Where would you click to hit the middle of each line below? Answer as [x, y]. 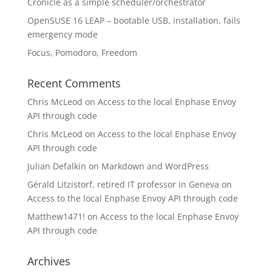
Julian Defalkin [56, 166]
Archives [49, 261]
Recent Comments [74, 83]
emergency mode [62, 34]
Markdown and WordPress [155, 166]
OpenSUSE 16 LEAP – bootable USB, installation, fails [134, 20]
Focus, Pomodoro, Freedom [82, 53]
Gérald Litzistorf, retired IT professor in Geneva [123, 184]
